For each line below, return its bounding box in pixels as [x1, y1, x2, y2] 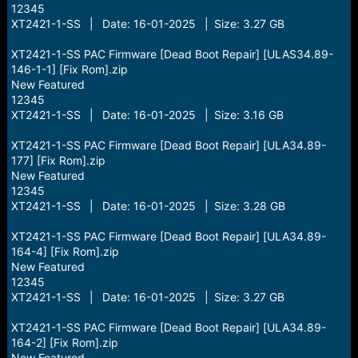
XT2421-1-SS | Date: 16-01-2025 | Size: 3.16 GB [10, 108, 284, 121]
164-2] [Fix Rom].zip [10, 336, 118, 349]
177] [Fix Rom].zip [10, 153, 105, 167]
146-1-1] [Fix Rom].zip [10, 62, 128, 76]
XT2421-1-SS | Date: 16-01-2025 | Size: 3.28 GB [10, 199, 285, 213]
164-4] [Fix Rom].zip [10, 245, 119, 258]
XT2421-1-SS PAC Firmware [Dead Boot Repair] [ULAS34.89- [10, 47, 333, 61]
